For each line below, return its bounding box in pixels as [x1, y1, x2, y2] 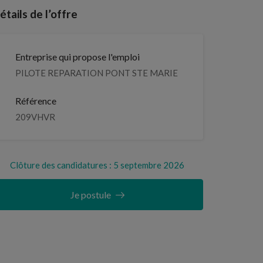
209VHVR [15, 112, 55, 122]
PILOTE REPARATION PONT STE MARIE [15, 68, 178, 78]
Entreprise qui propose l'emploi [15, 51, 140, 62]
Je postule [70, 189, 111, 200]
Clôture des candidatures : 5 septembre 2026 [10, 160, 185, 170]
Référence [15, 95, 56, 106]
